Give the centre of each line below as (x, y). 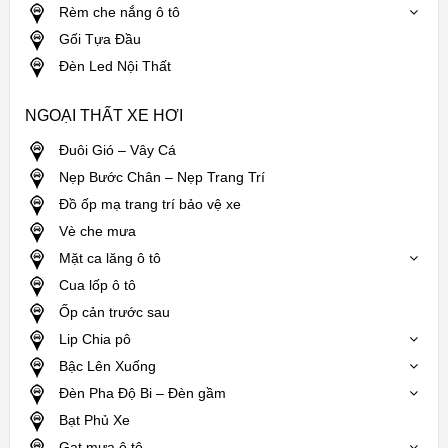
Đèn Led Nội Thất (114, 65)
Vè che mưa (97, 230)
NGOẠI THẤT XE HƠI (103, 115)
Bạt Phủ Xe (94, 419)
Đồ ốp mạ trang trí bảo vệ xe (149, 203)
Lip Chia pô (94, 338)
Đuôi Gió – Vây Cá (117, 149)
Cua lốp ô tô (97, 284)
